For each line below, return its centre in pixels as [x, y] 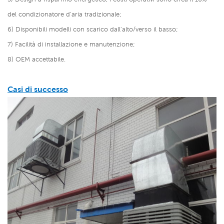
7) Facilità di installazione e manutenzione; [71, 44]
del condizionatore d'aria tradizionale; [64, 14]
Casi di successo [38, 89]
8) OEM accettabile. [36, 59]
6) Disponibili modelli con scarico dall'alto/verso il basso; [93, 29]
